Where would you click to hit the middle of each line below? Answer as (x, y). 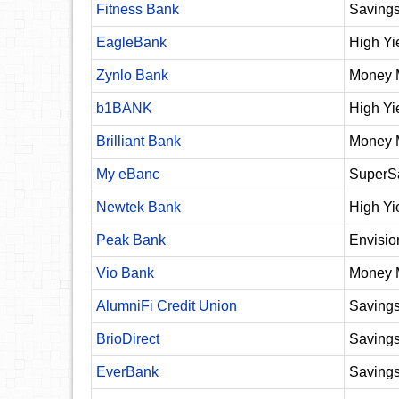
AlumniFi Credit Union (167, 306)
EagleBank (131, 42)
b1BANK (124, 108)
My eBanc (128, 174)
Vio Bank (125, 273)
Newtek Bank (138, 207)
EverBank (127, 372)
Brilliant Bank (138, 141)
